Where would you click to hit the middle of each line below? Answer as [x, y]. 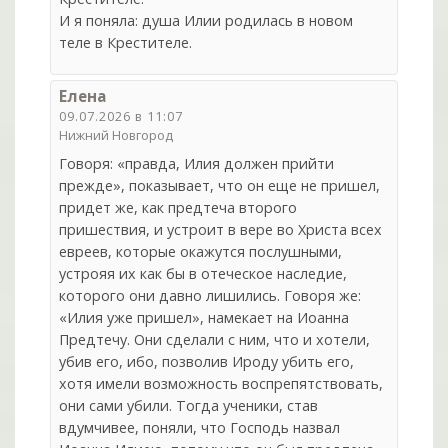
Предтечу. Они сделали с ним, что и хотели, [215, 339]
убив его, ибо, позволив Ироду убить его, [207, 361]
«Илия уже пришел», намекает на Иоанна [204, 317]
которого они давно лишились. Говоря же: [210, 295]
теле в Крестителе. [126, 43]
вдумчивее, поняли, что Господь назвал [200, 427]
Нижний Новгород [116, 134]
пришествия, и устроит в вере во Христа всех [221, 229]
